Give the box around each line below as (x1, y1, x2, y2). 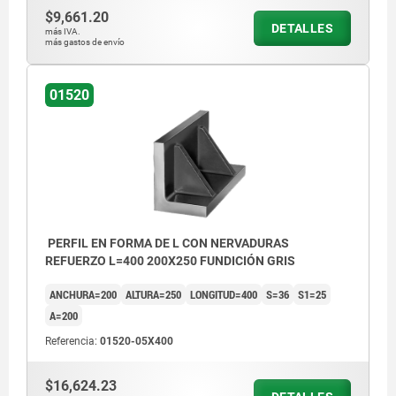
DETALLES (270, 21, 333, 36)
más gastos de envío (45, 37, 125, 48)
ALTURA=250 (126, 286, 181, 303)
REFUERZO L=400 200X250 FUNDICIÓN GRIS (45, 254, 295, 269)
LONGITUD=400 (190, 286, 257, 303)
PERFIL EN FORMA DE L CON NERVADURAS (45, 236, 289, 251)
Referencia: (45, 335, 100, 348)
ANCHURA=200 (49, 286, 117, 303)
